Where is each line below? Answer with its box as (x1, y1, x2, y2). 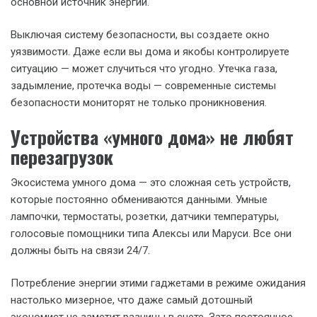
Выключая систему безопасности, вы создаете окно (11, 28, 270, 41)
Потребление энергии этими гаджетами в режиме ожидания (11, 277, 306, 289)
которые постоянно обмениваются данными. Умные (11, 192, 267, 206)
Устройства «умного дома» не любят (11, 122, 294, 151)
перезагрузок (11, 142, 113, 171)
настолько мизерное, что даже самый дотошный (11, 294, 253, 306)
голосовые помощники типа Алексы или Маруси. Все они (11, 226, 292, 240)
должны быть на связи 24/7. (11, 243, 150, 257)
